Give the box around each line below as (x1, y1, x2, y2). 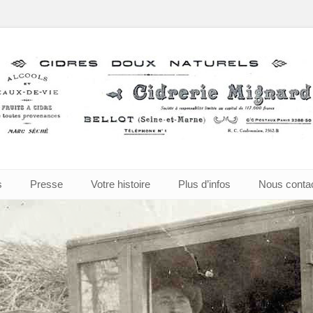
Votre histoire (91, 178, 150, 190)
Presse (30, 178, 63, 190)
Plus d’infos (178, 178, 231, 190)
